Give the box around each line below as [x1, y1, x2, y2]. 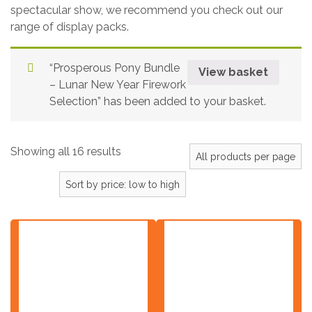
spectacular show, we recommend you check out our [10, 3, 283, 17]
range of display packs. [10, 20, 129, 33]
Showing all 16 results [10, 145, 121, 158]
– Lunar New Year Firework [49, 78, 186, 91]
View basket [198, 65, 268, 79]
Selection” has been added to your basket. [49, 95, 266, 108]
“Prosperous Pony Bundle [49, 61, 180, 75]
